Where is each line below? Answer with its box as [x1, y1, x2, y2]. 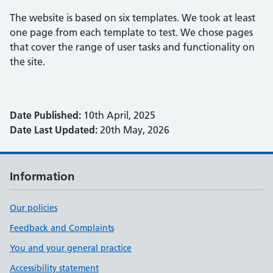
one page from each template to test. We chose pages [10, 26, 253, 38]
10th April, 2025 [81, 109, 155, 121]
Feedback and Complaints [10, 222, 114, 233]
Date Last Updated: [10, 124, 97, 136]
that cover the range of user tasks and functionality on [10, 41, 255, 53]
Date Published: [10, 109, 81, 121]
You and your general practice [10, 243, 132, 253]
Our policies [10, 202, 57, 213]
